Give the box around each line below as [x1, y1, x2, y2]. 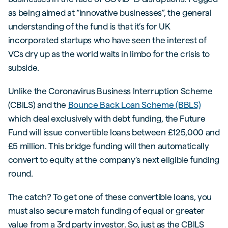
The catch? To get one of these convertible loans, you [8, 191, 212, 202]
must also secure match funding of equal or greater [8, 205, 205, 215]
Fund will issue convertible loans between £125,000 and [8, 127, 220, 137]
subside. [8, 62, 39, 72]
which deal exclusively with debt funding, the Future [8, 113, 206, 123]
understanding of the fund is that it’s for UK [8, 21, 170, 31]
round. [8, 168, 33, 178]
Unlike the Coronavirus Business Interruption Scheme [8, 85, 213, 96]
